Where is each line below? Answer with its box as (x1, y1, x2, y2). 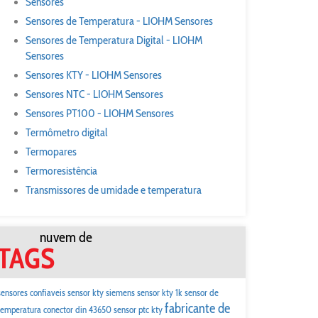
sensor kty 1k (137, 287, 182, 298)
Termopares (26, 145, 77, 158)
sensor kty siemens (67, 287, 135, 298)
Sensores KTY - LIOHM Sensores (26, 68, 162, 82)
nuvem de (40, 229, 92, 246)
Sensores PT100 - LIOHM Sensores (26, 106, 174, 120)
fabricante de (165, 300, 230, 317)
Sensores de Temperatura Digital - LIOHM (26, 33, 202, 47)
